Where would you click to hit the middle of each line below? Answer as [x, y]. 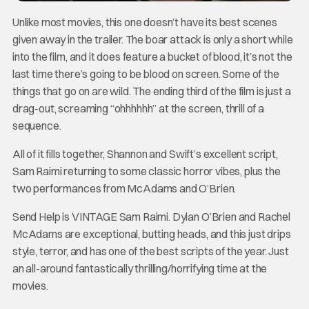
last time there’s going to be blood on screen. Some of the [146, 74]
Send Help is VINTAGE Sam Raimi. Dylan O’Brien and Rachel [151, 217]
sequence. [37, 126]
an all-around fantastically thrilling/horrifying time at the [140, 269]
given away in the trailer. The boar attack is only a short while [152, 40]
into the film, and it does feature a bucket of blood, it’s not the [152, 57]
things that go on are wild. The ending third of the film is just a [151, 91]
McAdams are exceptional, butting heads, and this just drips [151, 234]
